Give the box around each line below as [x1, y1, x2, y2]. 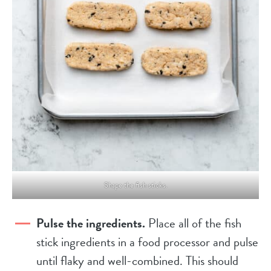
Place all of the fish [145, 214, 241, 233]
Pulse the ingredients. [36, 214, 145, 233]
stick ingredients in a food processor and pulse [36, 232, 258, 252]
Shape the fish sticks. [103, 179, 168, 192]
